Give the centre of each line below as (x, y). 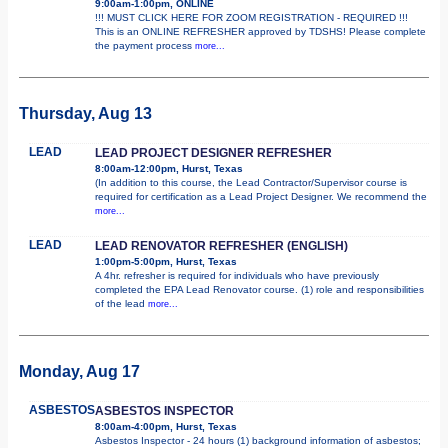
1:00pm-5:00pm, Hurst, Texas (166, 261)
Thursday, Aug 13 (85, 113)
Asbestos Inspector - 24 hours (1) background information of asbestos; (258, 440)
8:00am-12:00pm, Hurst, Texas (169, 168)
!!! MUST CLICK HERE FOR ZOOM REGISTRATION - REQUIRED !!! (251, 17)
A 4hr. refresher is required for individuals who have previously (237, 275)
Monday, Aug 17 (79, 371)
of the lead (121, 303)
